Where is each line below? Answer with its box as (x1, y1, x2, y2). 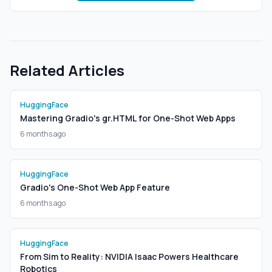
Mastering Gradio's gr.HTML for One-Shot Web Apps (20, 112, 236, 124)
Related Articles (10, 60, 124, 80)
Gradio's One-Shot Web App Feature (20, 182, 170, 193)
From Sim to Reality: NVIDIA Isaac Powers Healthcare (20, 251, 239, 262)
